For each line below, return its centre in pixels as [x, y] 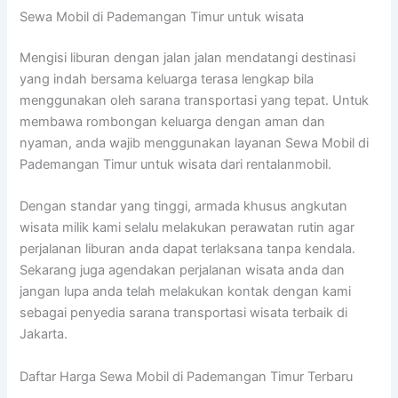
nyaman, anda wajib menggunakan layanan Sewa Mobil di [195, 143]
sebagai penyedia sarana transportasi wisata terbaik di [184, 313]
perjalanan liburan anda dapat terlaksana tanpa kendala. [188, 249]
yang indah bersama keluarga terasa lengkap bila [167, 79]
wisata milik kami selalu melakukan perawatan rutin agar [187, 228]
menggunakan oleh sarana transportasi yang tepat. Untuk [195, 100]
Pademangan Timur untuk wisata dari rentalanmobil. [176, 164]
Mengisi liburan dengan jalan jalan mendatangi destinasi [188, 57]
